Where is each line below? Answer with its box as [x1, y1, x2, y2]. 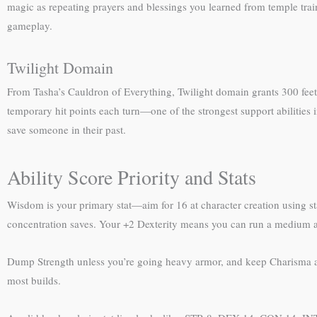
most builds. [7, 272, 61, 287]
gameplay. [7, 18, 52, 33]
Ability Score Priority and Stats [7, 163, 256, 190]
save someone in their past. [7, 122, 126, 137]
